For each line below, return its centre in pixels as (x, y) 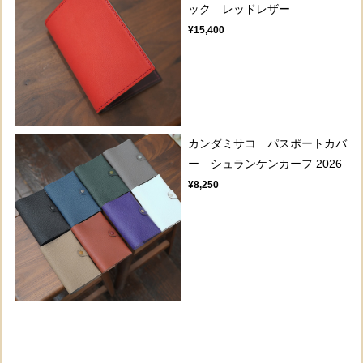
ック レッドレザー (239, 9)
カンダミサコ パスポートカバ (268, 143)
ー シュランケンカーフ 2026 (265, 163)
